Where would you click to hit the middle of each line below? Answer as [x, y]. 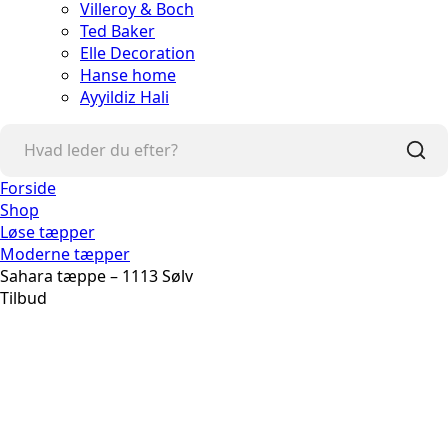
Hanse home [128, 74]
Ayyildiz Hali [124, 96]
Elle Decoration [137, 52]
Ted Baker [117, 30]
